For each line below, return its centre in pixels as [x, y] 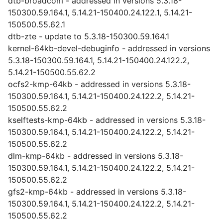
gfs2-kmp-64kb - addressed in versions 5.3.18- [97, 192]
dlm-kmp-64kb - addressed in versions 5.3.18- [96, 156]
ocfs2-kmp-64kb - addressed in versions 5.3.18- [99, 84]
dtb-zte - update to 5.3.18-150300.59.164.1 [89, 36]
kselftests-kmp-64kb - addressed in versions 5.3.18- [107, 120]
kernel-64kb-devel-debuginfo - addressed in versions [109, 48]
